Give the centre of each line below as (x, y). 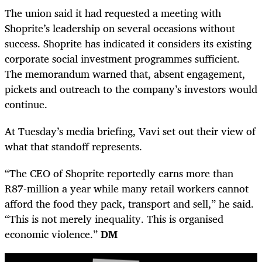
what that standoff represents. (73, 146)
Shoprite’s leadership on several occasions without (120, 28)
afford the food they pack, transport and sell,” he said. (129, 203)
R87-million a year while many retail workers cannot (127, 188)
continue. (26, 104)
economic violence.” (53, 234)
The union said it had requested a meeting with (113, 13)
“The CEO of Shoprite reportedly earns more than (119, 173)
